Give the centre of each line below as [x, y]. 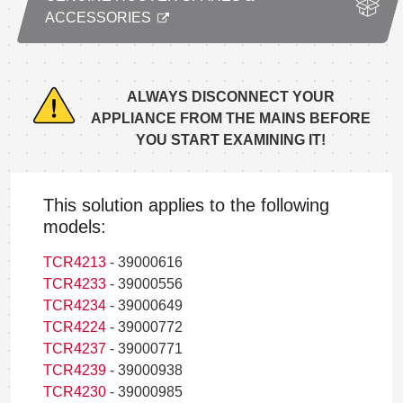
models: [75, 227]
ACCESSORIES [100, 18]
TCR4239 [75, 371]
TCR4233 [75, 284]
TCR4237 [75, 349]
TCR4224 [75, 327]
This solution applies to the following [186, 206]
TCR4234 [75, 306]
